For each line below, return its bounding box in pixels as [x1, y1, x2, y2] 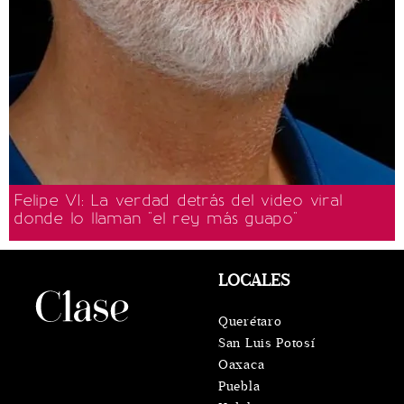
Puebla [218, 378, 261, 394]
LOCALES [218, 270, 289, 290]
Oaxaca [218, 356, 265, 372]
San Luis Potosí [218, 335, 316, 351]
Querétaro [218, 313, 282, 329]
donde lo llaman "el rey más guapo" [14, 207, 298, 228]
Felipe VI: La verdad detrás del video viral [14, 189, 343, 210]
